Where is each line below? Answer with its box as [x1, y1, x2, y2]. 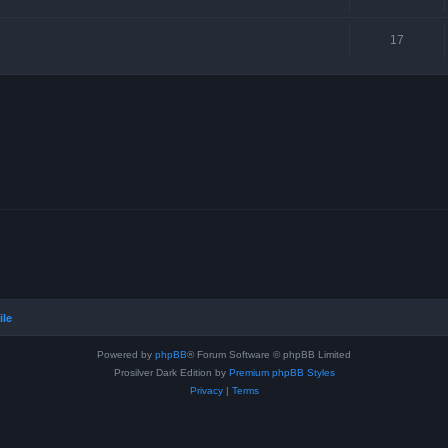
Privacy [189, 385, 223, 397]
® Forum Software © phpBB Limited [187, 349, 351, 361]
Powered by [97, 349, 155, 361]
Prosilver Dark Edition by [113, 367, 229, 379]
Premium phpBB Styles [228, 367, 335, 379]
